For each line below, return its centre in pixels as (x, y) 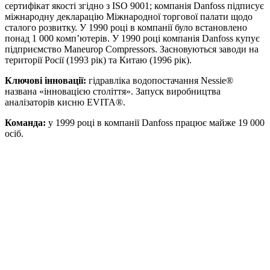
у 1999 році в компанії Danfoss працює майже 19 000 (156, 122)
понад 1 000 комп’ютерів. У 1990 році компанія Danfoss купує (132, 38)
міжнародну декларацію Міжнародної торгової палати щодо (129, 16)
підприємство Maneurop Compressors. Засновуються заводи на (132, 49)
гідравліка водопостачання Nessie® (160, 80)
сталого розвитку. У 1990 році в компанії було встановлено (126, 27)
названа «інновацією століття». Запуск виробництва (113, 91)
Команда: (27, 122)
